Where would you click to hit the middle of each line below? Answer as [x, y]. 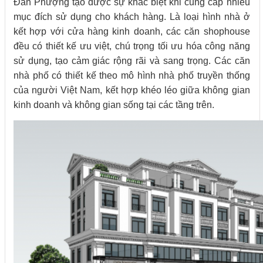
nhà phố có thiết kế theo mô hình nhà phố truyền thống [132, 75]
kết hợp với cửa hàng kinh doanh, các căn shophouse [132, 31]
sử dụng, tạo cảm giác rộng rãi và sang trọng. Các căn [132, 60]
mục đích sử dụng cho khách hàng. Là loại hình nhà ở [132, 16]
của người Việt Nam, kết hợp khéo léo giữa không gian [132, 90]
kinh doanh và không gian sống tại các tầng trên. [114, 104]
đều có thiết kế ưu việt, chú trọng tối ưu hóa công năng [132, 46]
